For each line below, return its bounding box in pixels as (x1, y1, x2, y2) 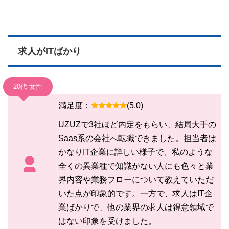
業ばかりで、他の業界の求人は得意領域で (58, 202, 214, 212)
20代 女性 (13, 82, 42, 90)
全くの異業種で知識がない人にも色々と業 (58, 161, 214, 170)
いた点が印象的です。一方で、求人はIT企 (58, 189, 213, 198)
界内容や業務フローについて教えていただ (58, 175, 214, 184)
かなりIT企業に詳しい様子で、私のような (58, 147, 213, 156)
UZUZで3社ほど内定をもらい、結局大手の (58, 120, 216, 129)
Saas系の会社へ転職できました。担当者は (58, 133, 216, 143)
